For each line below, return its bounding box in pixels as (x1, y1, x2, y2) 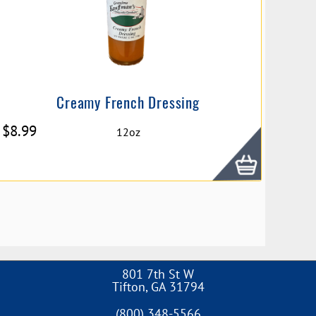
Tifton (111, 279, 145, 295)
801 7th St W (122, 266, 194, 282)
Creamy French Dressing (56, 90, 200, 113)
